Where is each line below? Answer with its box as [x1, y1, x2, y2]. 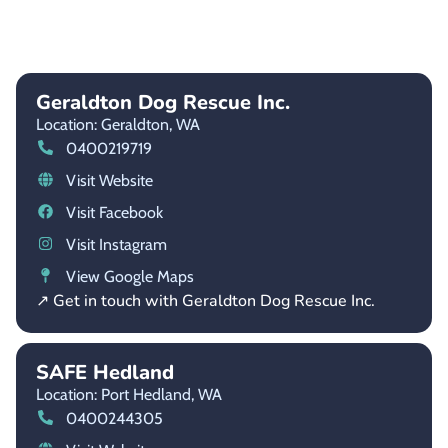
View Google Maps [65, 266, 194, 286]
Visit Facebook [65, 202, 163, 222]
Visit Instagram [65, 234, 167, 254]
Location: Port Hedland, [36, 384, 194, 404]
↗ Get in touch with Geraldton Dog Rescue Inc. [36, 289, 375, 312]
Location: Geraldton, [36, 114, 172, 134]
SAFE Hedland [36, 358, 174, 386]
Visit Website [65, 170, 153, 190]
